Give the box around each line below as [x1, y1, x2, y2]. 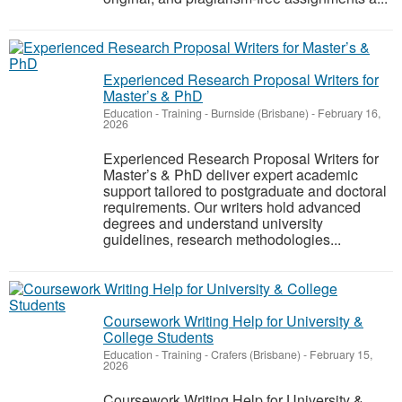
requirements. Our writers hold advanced [103, 197, 361, 217]
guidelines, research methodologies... [103, 229, 341, 249]
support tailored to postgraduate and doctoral [103, 180, 387, 201]
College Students [103, 327, 214, 347]
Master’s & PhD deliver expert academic [103, 164, 358, 185]
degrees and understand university [103, 213, 323, 233]
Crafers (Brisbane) [211, 346, 301, 363]
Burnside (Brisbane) [211, 105, 309, 121]
